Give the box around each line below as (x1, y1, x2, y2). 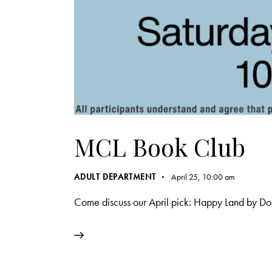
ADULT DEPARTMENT (74, 171, 156, 183)
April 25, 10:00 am (171, 171, 235, 183)
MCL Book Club (74, 131, 245, 163)
